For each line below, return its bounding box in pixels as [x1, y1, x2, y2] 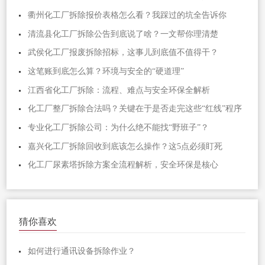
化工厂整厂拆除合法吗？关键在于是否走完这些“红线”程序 [28, 104, 243, 114]
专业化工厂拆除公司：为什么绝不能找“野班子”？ [28, 122, 209, 132]
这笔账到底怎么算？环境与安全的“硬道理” [28, 66, 185, 76]
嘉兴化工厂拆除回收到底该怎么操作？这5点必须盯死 [28, 141, 223, 151]
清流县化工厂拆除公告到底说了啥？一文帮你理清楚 [28, 29, 219, 38]
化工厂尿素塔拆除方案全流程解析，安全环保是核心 [28, 160, 219, 170]
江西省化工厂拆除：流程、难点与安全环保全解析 [28, 85, 211, 95]
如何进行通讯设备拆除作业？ [28, 246, 136, 256]
